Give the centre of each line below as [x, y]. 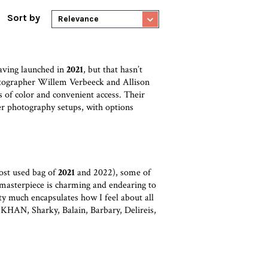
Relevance [78, 19]
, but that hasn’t [113, 69]
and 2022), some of [113, 172]
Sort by [23, 18]
